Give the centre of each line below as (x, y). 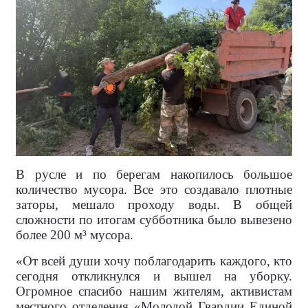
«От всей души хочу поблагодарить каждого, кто (154, 261)
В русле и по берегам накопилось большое (154, 174)
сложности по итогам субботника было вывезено (154, 219)
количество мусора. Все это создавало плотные (154, 189)
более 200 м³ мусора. (75, 234)
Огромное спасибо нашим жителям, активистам (154, 291)
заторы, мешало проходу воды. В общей (154, 204)
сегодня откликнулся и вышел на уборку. (154, 276)
